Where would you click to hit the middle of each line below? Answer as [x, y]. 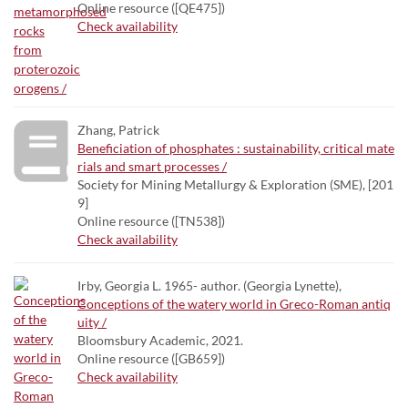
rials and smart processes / [152, 166]
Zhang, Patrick [118, 130]
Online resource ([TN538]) [151, 221]
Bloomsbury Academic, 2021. [160, 340]
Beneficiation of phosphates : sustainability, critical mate [236, 148]
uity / [92, 322]
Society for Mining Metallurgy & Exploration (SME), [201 [235, 184]
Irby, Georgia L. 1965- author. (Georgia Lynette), [209, 286]
